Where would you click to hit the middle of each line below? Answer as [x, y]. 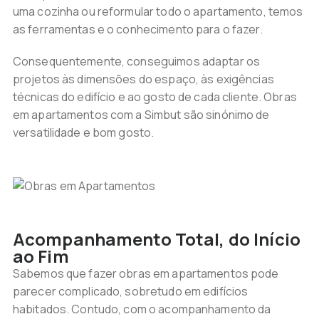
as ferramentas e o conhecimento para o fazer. [137, 29]
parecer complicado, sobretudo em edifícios [130, 291]
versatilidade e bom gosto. [83, 132]
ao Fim [41, 256]
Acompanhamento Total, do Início [156, 239]
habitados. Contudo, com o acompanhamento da [142, 309]
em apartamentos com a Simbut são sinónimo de [141, 115]
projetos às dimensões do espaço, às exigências [143, 79]
